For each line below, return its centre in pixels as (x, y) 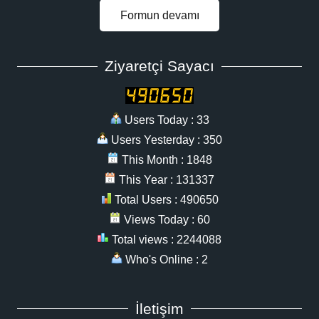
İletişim (159, 308)
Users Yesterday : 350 (165, 140)
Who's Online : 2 (165, 260)
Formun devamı (159, 16)
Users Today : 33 (165, 120)
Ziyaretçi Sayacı (159, 66)
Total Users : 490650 (165, 200)
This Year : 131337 (165, 180)
